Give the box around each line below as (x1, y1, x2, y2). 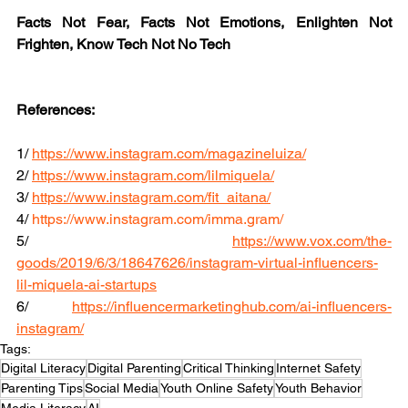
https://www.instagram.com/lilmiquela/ (32, 166, 274, 184)
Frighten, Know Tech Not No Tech (16, 35, 230, 53)
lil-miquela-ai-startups (16, 275, 157, 293)
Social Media (85, 380, 158, 395)
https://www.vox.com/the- (232, 231, 392, 250)
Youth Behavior (275, 380, 362, 395)
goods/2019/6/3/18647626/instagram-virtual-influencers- (16, 253, 378, 271)
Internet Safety (276, 360, 361, 375)
